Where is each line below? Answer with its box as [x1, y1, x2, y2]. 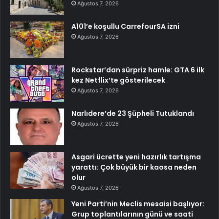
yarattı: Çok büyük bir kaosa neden [71, 162, 197, 172]
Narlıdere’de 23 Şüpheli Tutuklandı [71, 108, 194, 118]
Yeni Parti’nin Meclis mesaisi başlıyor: [71, 198, 204, 209]
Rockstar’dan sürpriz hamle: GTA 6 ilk [71, 65, 204, 75]
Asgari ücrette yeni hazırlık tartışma [71, 152, 201, 162]
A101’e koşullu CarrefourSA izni [71, 21, 179, 31]
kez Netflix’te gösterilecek [71, 75, 165, 85]
